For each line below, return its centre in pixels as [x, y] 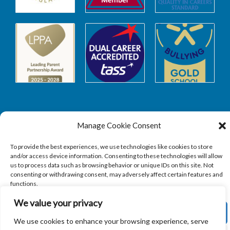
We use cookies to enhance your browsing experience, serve [111, 221]
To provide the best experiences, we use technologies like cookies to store [111, 147]
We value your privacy [58, 203]
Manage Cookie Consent [119, 125]
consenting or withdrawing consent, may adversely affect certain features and [117, 174]
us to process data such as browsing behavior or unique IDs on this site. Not [112, 165]
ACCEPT [119, 213]
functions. [24, 184]
